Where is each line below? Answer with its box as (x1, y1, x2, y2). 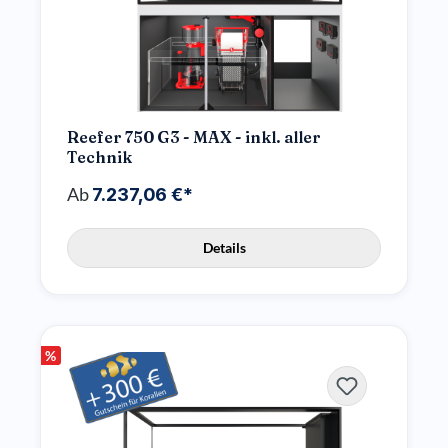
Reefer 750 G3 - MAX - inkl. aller (67, 127, 321, 147)
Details (202, 239, 246, 256)
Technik (67, 147, 132, 167)
